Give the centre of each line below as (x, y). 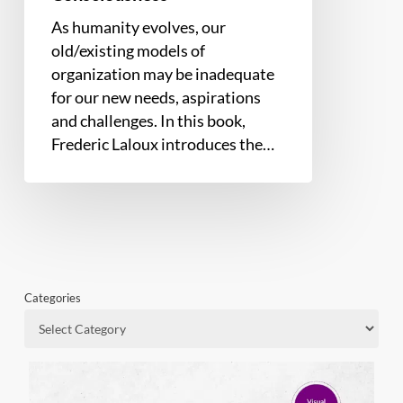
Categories (52, 298)
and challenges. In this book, (148, 121)
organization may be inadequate (162, 74)
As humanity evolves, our (138, 27)
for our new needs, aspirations (156, 98)
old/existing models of (128, 51)
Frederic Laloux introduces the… (162, 144)
